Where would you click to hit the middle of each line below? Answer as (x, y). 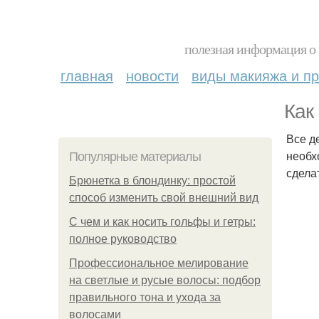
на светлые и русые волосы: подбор (165, 280)
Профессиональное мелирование (159, 263)
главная (87, 75)
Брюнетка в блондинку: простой (152, 181)
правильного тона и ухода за (145, 297)
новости (152, 75)
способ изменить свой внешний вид (164, 198)
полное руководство (123, 239)
